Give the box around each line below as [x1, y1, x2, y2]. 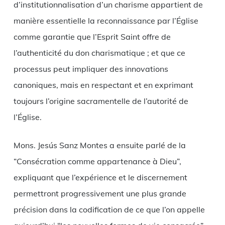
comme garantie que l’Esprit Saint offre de [13, 32, 171, 42]
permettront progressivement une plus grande [13, 188, 186, 199]
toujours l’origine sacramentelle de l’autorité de [13, 96, 188, 106]
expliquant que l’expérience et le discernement [13, 172, 187, 183]
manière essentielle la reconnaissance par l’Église [13, 16, 198, 26]
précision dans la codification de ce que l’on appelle [13, 204, 205, 215]
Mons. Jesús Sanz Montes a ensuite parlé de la [13, 140, 186, 151]
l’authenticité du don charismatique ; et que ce [13, 48, 185, 58]
